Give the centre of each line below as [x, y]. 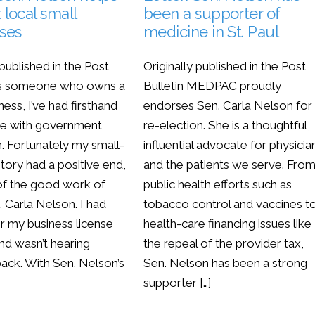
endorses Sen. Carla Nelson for [228, 106]
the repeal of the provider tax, [224, 244]
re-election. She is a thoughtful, [227, 126]
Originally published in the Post [225, 66]
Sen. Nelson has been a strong [226, 263]
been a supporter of [212, 14]
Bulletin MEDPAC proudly [213, 86]
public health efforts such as [218, 185]
